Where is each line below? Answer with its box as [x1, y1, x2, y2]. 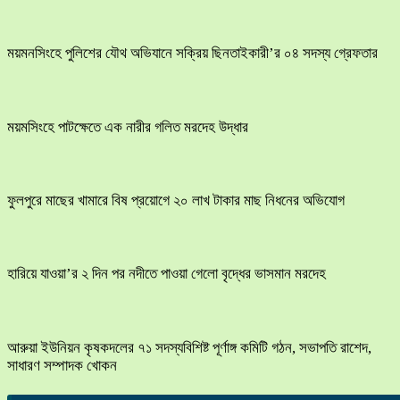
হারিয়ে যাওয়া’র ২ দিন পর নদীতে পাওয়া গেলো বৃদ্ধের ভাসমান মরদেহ [7, 265, 326, 283]
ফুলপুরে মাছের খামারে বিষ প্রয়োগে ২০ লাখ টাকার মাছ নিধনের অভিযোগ [7, 192, 345, 210]
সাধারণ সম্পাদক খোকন [7, 356, 117, 374]
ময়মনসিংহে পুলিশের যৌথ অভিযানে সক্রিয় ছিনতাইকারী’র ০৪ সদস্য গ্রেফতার [7, 45, 378, 62]
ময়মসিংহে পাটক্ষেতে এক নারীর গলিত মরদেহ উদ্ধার [7, 118, 248, 136]
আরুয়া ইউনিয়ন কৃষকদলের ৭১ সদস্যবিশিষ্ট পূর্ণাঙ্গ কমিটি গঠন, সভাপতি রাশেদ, [7, 338, 371, 356]
